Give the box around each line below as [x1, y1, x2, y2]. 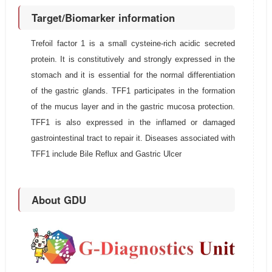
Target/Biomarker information [31, 10, 175, 25]
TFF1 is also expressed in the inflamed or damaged [30, 118, 236, 127]
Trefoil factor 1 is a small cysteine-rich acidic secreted [30, 39, 236, 49]
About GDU [31, 192, 86, 208]
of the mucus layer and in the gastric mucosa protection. [30, 102, 236, 112]
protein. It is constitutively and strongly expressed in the [30, 55, 236, 64]
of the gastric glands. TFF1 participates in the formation [30, 86, 236, 96]
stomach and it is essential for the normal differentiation [30, 70, 236, 80]
